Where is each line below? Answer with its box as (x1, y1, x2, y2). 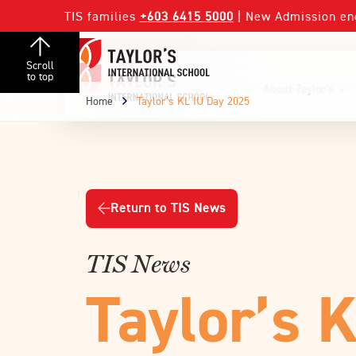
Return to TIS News (110, 201, 226, 215)
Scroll (25, 60, 54, 72)
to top (26, 71, 53, 83)
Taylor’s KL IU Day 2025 (136, 95, 250, 107)
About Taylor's (262, 82, 334, 98)
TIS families (64, 11, 140, 25)
